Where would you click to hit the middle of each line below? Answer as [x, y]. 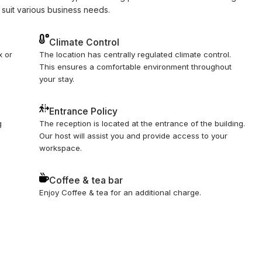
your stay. [57, 79]
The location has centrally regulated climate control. [135, 54]
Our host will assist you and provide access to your [134, 136]
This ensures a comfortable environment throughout [136, 66]
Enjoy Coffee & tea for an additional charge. [120, 193]
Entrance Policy [84, 112]
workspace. [61, 148]
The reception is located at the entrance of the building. [142, 124]
